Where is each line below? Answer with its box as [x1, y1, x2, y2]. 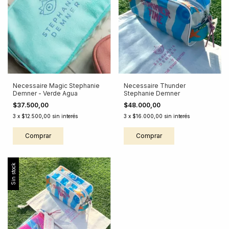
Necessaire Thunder [123, 82, 186, 90]
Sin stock [10, 163, 16, 186]
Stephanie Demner [123, 89, 180, 98]
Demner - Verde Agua [13, 89, 78, 98]
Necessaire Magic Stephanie [13, 82, 100, 90]
